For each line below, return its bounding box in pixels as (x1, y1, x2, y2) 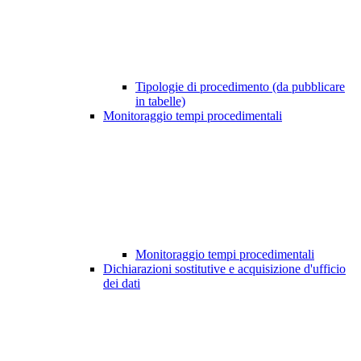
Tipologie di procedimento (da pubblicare (135, 80, 345, 94)
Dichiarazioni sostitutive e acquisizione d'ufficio (103, 262, 346, 276)
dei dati (103, 276, 140, 291)
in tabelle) (135, 94, 185, 109)
